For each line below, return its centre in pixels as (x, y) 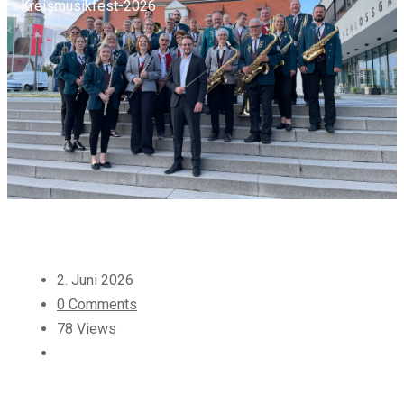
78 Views (87, 329)
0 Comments (97, 304)
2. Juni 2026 (95, 280)
